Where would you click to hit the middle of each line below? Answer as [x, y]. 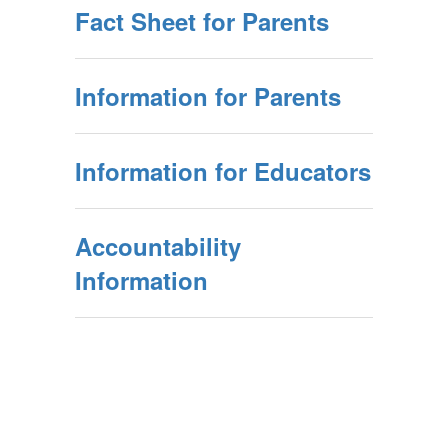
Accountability [158, 246]
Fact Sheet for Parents [202, 21]
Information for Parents [208, 96]
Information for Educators [223, 171]
